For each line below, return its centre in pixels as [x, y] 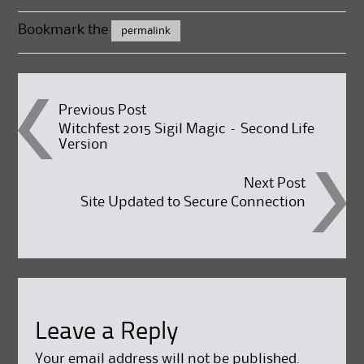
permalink [146, 30]
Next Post [274, 184]
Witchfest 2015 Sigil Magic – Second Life [187, 129]
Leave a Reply [106, 332]
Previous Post [103, 110]
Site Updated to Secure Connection [193, 203]
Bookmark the [65, 30]
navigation [105, 165]
